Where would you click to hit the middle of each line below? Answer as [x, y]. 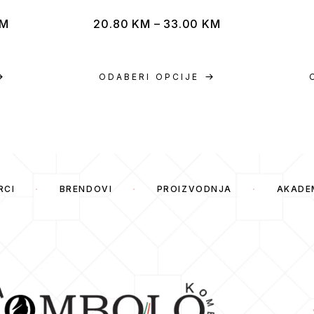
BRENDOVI [86, 189]
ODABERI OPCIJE [149, 77]
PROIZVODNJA [194, 189]
